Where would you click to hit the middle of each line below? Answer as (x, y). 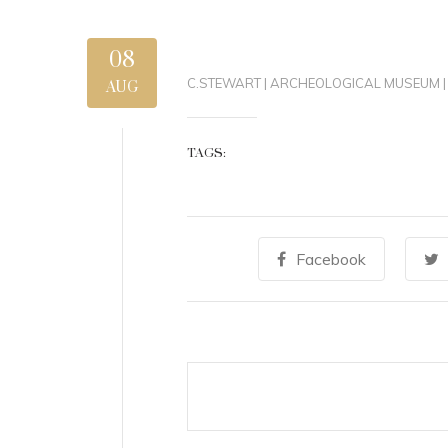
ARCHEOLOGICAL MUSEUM (355, 83)
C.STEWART (224, 83)
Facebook (330, 259)
